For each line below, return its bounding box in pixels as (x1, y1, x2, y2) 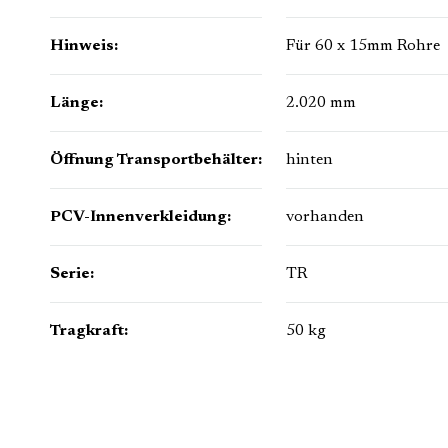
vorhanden (286, 209, 364, 226)
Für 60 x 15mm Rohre (286, 38, 440, 55)
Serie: (50, 266, 94, 283)
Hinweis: (50, 38, 118, 55)
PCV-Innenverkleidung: (50, 209, 231, 226)
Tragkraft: (50, 323, 128, 340)
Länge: (50, 95, 103, 112)
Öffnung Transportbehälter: (50, 152, 262, 169)
